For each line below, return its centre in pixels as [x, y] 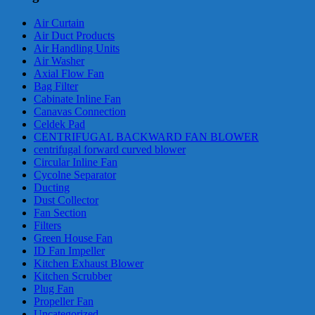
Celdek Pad [59, 124]
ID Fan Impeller [69, 250]
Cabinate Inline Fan [77, 98]
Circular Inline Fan [76, 162]
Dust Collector [66, 200]
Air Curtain [59, 22]
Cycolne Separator [75, 174]
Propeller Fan [64, 301]
